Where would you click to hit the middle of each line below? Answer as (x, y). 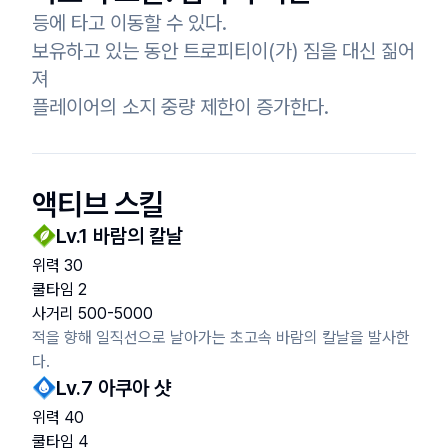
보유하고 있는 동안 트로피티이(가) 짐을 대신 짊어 (223, 51)
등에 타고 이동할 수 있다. (129, 23)
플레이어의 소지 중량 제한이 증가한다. (180, 107)
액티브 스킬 (98, 204)
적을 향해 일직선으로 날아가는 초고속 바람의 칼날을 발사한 (221, 337)
